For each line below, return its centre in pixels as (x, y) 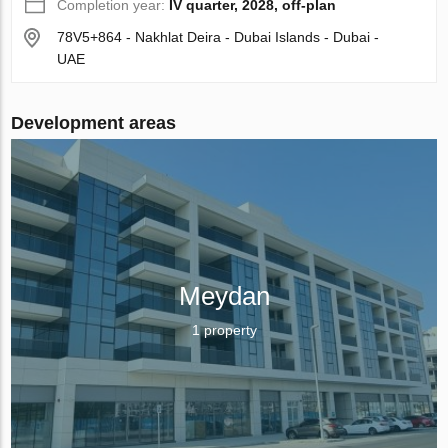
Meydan (224, 296)
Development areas (94, 123)
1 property (224, 330)
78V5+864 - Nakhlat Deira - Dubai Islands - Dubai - (218, 37)
